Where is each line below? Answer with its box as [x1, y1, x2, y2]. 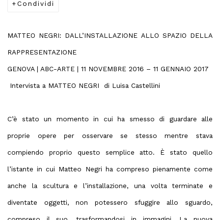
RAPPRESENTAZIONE [7, 48, 77, 56]
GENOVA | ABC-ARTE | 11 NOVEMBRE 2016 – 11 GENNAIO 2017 [7, 65, 209, 73]
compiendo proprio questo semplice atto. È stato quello [7, 148, 213, 156]
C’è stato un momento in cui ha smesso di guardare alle [7, 115, 213, 123]
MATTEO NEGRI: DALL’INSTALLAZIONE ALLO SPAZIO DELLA [7, 31, 213, 39]
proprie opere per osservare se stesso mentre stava [7, 132, 213, 139]
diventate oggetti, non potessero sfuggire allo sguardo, [7, 198, 213, 206]
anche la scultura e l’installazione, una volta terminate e [7, 182, 213, 190]
